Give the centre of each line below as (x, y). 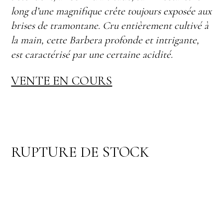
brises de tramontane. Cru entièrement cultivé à (110, 26)
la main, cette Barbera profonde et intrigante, (105, 40)
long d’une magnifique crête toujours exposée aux (111, 11)
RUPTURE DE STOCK (80, 152)
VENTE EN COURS (62, 81)
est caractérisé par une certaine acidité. (92, 55)
